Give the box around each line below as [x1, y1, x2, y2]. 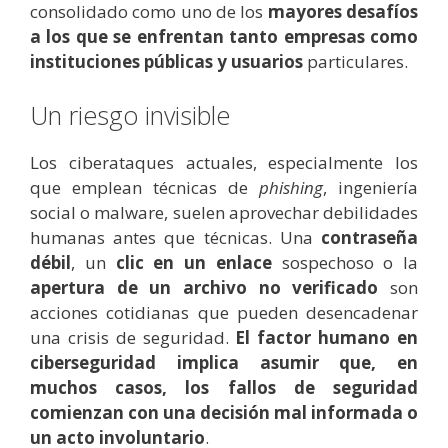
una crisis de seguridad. [30, 325, 236, 349]
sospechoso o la [271, 250, 418, 274]
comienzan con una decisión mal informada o [30, 400, 418, 424]
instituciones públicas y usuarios [30, 50, 303, 74]
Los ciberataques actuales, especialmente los [30, 150, 418, 174]
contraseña [321, 225, 418, 249]
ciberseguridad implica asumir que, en [30, 350, 418, 374]
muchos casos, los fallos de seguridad [30, 375, 418, 399]
